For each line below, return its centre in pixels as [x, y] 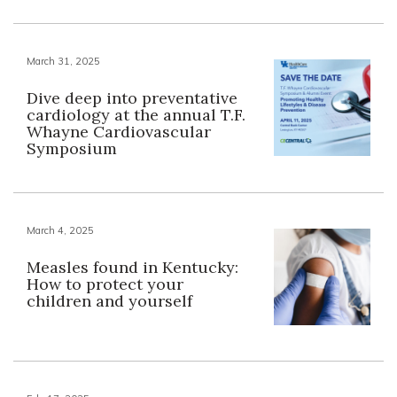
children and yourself [109, 300]
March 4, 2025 [60, 230]
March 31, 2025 [63, 61]
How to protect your [105, 284]
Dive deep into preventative [132, 97]
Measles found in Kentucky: [132, 267]
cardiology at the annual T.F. [136, 114]
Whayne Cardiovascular [119, 131]
